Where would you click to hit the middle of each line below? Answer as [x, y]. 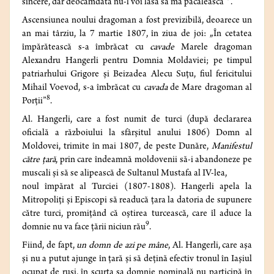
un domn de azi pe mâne [122, 246]
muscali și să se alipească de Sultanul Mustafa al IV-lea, [124, 174]
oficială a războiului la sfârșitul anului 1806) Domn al [137, 134]
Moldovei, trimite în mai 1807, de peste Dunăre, [117, 147]
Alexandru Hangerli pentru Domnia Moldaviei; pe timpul [137, 61]
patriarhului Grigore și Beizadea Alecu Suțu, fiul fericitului [137, 75]
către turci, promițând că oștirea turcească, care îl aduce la [137, 214]
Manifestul [232, 147]
